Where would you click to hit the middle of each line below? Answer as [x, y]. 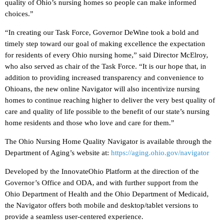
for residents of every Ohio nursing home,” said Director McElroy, [107, 55]
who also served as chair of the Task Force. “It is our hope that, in [106, 67]
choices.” [19, 14]
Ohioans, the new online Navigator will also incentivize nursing [102, 89]
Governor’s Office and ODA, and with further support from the [102, 183]
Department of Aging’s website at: [58, 153]
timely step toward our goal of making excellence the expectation [105, 44]
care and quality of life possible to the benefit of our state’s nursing [107, 112]
